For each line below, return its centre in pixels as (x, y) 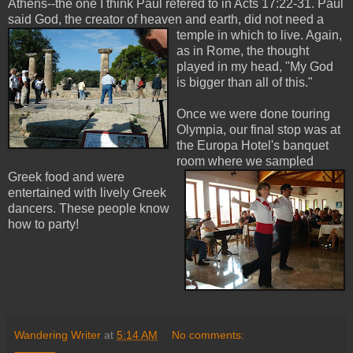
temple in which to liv (235, 35)
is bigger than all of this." (245, 82)
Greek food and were (66, 176)
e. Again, (318, 35)
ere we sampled (269, 161)
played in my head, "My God (255, 66)
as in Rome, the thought (243, 50)
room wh (201, 161)
